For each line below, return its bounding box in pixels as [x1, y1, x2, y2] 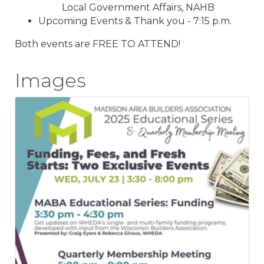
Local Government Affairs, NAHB [62, 2, 214, 14]
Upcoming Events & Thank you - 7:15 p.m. [38, 15, 232, 27]
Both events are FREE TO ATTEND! [15, 38, 180, 50]
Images [15, 69, 86, 93]
